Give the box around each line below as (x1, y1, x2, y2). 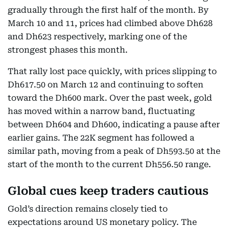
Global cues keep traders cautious (8, 185, 209, 197)
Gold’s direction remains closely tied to (8, 204, 168, 214)
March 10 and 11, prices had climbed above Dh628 (8, 18, 213, 28)
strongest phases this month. (8, 45, 128, 55)
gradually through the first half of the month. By (8, 5, 209, 15)
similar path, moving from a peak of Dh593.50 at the (8, 146, 220, 156)
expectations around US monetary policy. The (8, 217, 197, 227)
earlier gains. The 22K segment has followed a (8, 133, 194, 143)
